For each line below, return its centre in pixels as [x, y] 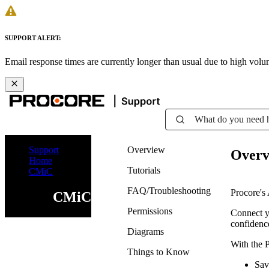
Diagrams [146, 231]
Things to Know [159, 252]
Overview [146, 150]
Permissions [150, 211]
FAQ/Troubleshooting [169, 190]
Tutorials [144, 170]
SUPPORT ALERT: [33, 38]
